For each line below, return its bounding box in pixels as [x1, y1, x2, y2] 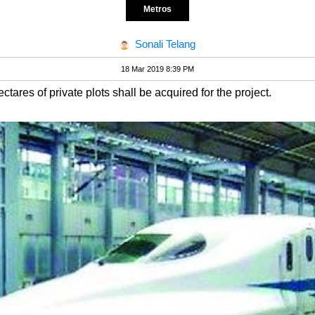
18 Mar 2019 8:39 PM [121, 65, 194, 74]
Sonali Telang [135, 38, 195, 50]
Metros [143, 4, 172, 14]
